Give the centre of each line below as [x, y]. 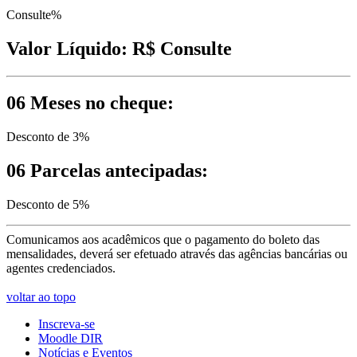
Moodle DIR [71, 339]
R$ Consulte [182, 48]
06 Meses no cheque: [90, 103]
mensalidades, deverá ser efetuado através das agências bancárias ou [177, 254]
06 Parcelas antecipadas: [107, 171]
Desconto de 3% [48, 137]
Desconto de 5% [48, 205]
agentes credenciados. [61, 269]
